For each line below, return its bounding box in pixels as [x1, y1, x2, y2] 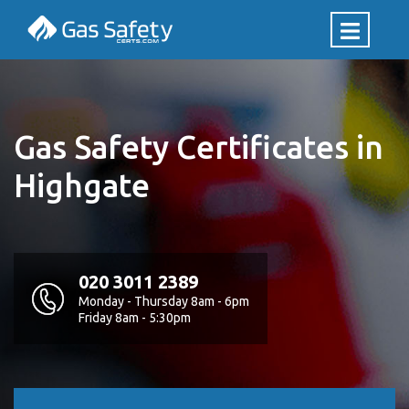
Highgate [14, 167, 150, 204]
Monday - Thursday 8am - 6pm [79, 294, 249, 309]
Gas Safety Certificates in [14, 129, 383, 165]
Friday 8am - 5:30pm [79, 310, 191, 325]
